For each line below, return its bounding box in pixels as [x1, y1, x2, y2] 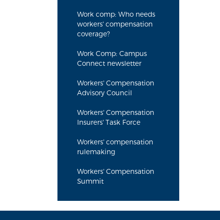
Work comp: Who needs [77, 10, 155, 18]
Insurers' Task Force [77, 118, 140, 126]
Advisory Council [77, 89, 132, 97]
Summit [77, 177, 104, 185]
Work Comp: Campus [77, 50, 147, 57]
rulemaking [77, 148, 115, 156]
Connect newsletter [77, 59, 141, 67]
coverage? [77, 30, 110, 38]
